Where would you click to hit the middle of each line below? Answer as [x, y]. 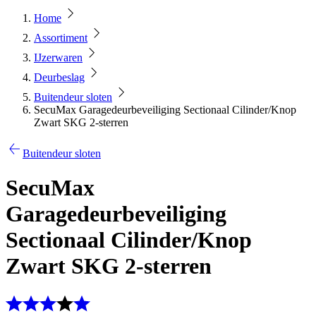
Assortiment [61, 38]
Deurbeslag [59, 77]
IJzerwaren [58, 57]
